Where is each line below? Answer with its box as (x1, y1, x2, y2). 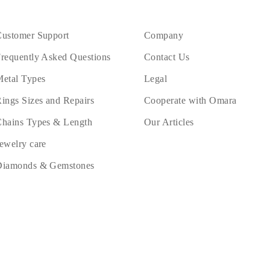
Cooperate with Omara (143, 95, 237, 106)
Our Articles (143, 117, 194, 128)
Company (143, 30, 184, 41)
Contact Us (143, 52, 190, 63)
